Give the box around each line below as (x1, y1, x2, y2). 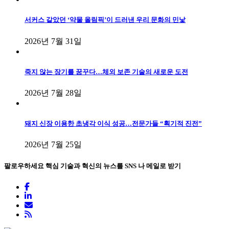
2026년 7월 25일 (25, 140, 82, 149)
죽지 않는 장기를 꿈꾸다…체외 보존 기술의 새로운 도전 (25, 67, 188, 76)
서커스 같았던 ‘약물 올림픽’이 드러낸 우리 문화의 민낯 (25, 16, 186, 24)
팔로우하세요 (4, 162, 45, 170)
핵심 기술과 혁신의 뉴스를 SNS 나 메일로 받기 (45, 162, 181, 170)
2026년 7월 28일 (25, 88, 82, 97)
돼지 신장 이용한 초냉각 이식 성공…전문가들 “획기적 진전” (25, 120, 202, 128)
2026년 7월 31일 (25, 36, 82, 45)
